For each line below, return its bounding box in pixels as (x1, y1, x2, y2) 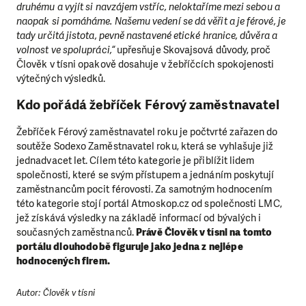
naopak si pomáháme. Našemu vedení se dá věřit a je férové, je (16, 14, 286, 28)
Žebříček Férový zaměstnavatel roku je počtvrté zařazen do (16, 124, 278, 139)
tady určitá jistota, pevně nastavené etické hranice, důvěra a (16, 28, 277, 42)
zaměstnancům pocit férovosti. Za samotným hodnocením (16, 182, 273, 196)
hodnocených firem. (16, 253, 110, 268)
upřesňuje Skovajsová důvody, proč (116, 42, 271, 57)
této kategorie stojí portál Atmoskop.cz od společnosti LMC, (16, 196, 282, 210)
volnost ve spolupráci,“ (16, 42, 115, 57)
